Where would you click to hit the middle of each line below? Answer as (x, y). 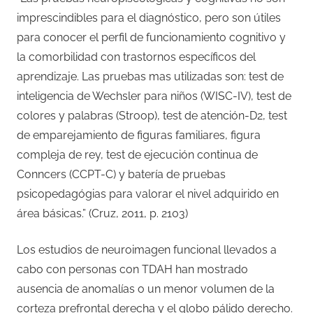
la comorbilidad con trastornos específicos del (136, 57)
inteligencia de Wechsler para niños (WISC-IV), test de (154, 96)
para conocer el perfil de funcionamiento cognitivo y (151, 37)
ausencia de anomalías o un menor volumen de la (146, 289)
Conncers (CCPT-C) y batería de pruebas (121, 174)
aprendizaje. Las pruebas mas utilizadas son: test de (150, 76)
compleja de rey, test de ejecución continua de (137, 154)
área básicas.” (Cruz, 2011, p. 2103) (102, 213)
